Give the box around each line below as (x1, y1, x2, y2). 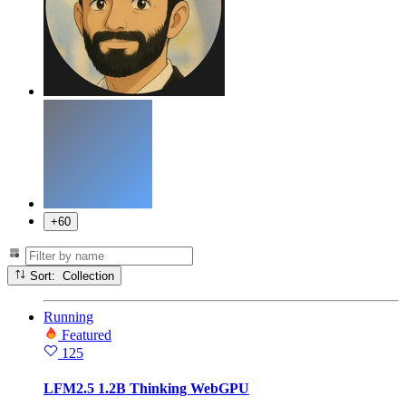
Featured (62, 327, 111, 343)
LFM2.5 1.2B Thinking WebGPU (43, 381, 249, 397)
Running (43, 309, 93, 325)
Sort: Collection (63, 269, 115, 284)
